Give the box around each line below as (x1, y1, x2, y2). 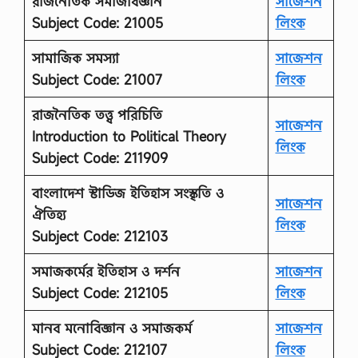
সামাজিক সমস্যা (31, 48, 119, 67)
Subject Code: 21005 (31, 13, 163, 32)
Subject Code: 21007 (31, 70, 162, 89)
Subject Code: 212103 (31, 226, 168, 245)
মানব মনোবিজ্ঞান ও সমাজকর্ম (31, 318, 192, 337)
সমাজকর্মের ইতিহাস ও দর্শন (31, 261, 180, 280)
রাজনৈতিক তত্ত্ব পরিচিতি (31, 105, 162, 124)
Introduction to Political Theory (31, 126, 226, 145)
